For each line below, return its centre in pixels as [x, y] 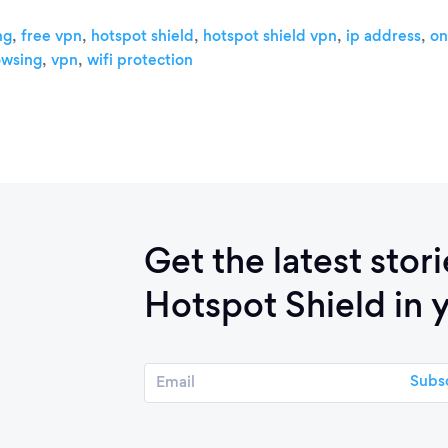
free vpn [51, 36]
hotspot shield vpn [270, 36]
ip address [383, 36]
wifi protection [140, 60]
